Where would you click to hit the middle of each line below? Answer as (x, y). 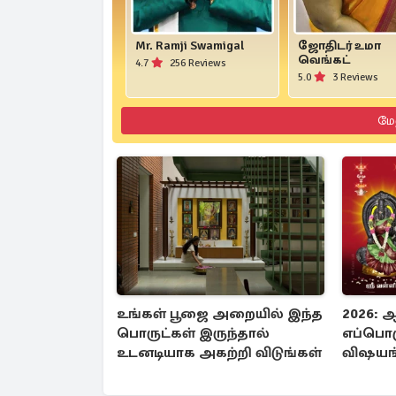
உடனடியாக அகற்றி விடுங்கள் (219, 352)
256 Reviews (197, 64)
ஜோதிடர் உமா (339, 46)
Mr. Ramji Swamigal (190, 46)
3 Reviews (354, 78)
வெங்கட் (324, 60)
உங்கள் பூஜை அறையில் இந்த (220, 313)
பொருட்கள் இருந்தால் (193, 333)
